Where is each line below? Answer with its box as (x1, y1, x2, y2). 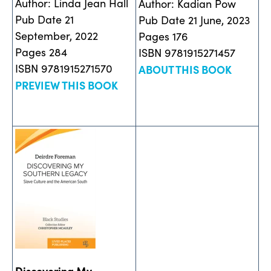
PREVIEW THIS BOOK (15, 77, 118, 93)
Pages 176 (139, 28, 188, 44)
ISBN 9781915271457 (139, 45, 235, 60)
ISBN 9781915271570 (15, 60, 113, 76)
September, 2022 (15, 28, 98, 43)
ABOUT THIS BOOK (139, 61, 232, 77)
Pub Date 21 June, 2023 (139, 12, 250, 27)
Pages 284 (15, 44, 67, 59)
